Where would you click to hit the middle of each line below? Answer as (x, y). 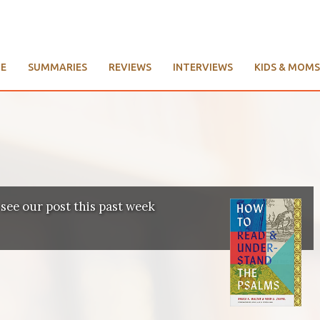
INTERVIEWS (203, 67)
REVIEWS (130, 67)
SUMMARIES (57, 67)
